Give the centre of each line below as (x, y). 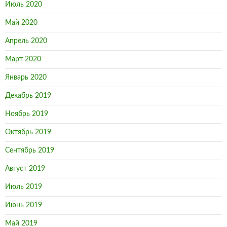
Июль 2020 (24, 5)
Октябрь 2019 (28, 132)
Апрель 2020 (26, 41)
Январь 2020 (26, 78)
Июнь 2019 (24, 205)
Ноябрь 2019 (27, 114)
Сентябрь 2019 (30, 150)
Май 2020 (21, 23)
